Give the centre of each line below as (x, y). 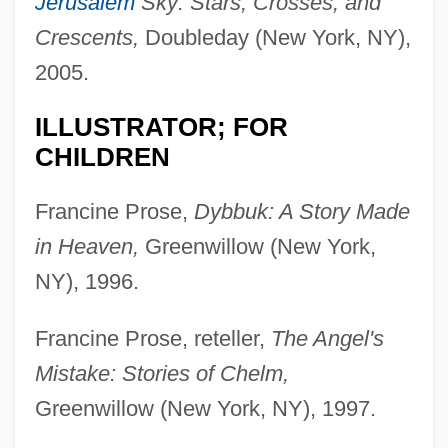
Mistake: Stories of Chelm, (161, 373)
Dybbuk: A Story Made (301, 211)
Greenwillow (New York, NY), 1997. (205, 408)
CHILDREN (102, 156)
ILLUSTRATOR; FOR (161, 126)
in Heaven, (86, 246)
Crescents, (86, 37)
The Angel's (327, 338)
